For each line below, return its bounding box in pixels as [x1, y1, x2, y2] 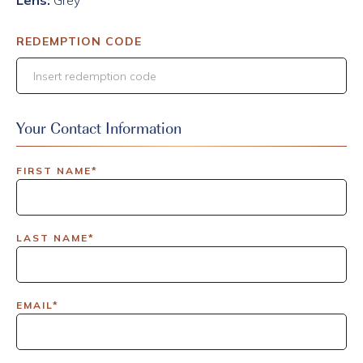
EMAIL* [16, 299, 59, 311]
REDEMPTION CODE [16, 34, 142, 49]
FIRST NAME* [16, 164, 98, 177]
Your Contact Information [16, 117, 181, 139]
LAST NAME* [16, 232, 95, 244]
